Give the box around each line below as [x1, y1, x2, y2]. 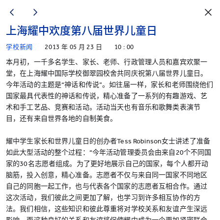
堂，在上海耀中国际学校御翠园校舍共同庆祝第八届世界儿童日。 [6, 69, 208, 78]
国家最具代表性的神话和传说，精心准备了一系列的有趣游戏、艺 [6, 92, 208, 100]
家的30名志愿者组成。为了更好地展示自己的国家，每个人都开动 [6, 160, 209, 168]
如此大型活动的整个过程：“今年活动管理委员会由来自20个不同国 [6, 148, 212, 157]
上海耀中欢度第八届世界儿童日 [6, 25, 157, 37]
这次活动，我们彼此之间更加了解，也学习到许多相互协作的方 [6, 193, 200, 202]
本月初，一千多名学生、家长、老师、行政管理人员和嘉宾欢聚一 [6, 58, 208, 66]
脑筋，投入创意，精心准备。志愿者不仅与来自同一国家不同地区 [6, 171, 208, 179]
